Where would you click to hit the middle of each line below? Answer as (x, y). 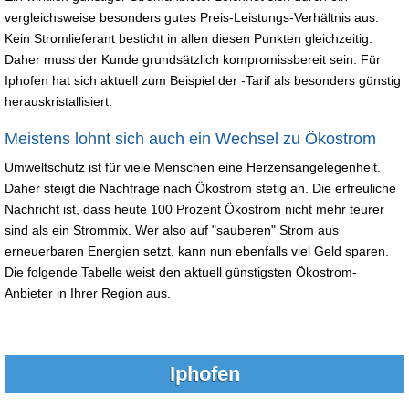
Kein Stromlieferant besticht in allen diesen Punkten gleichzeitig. (189, 38)
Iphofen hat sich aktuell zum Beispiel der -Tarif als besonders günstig (203, 80)
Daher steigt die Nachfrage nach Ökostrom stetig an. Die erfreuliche (200, 188)
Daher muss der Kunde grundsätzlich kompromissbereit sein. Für (193, 59)
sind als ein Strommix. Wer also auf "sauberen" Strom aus (172, 230)
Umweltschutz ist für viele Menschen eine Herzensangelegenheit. (193, 167)
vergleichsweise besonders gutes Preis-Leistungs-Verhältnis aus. (192, 17)
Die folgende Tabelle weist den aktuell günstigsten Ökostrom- (181, 272)
